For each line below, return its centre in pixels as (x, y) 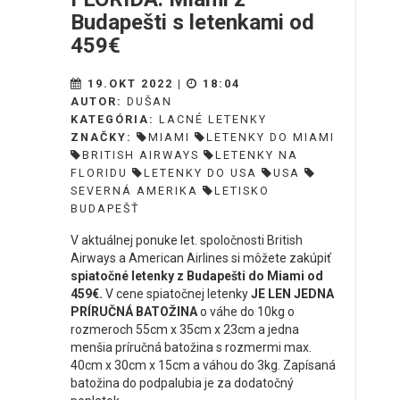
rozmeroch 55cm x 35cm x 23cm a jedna (185, 330)
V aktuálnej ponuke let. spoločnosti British (187, 241)
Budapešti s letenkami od (192, 23)
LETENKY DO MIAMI (271, 137)
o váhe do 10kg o (246, 312)
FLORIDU (99, 173)
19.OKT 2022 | (135, 84)
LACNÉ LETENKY (213, 120)
